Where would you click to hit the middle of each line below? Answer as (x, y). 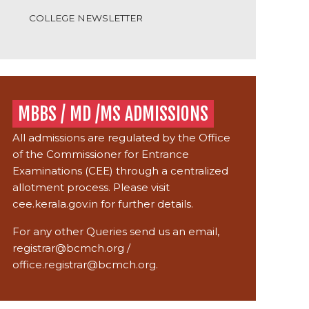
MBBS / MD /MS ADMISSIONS (113, 113)
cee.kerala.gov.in (56, 203)
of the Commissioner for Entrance (101, 154)
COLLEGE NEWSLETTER (86, 18)
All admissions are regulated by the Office (122, 137)
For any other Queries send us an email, (116, 231)
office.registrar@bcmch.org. (86, 264)
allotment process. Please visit (91, 187)
